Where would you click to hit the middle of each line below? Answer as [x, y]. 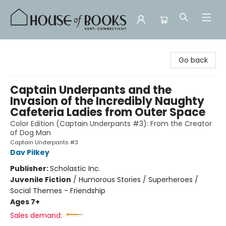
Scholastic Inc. [75, 168]
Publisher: [30, 168]
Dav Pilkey [30, 152]
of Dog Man [31, 133]
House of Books [34, 49]
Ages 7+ [25, 202]
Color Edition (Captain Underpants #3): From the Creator [111, 124]
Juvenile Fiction [41, 180]
